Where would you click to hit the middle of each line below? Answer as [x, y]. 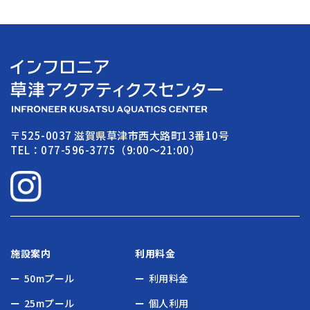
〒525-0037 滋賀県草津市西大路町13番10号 [120, 136]
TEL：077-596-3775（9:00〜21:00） [106, 150]
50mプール [49, 279]
